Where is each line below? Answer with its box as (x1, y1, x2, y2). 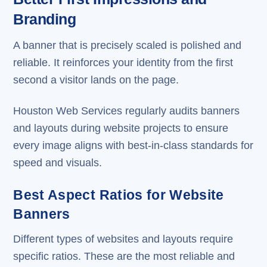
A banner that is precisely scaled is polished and (13, 39, 242, 52)
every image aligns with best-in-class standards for (13, 139, 254, 152)
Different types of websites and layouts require (13, 232, 234, 245)
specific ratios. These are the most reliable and (13, 250, 235, 262)
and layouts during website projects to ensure (13, 122, 229, 135)
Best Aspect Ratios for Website (13, 187, 224, 203)
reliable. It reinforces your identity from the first (13, 57, 234, 69)
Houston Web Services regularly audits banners (13, 105, 240, 117)
